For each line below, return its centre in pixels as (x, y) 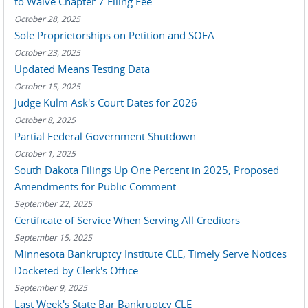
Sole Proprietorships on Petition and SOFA (114, 35)
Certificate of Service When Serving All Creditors (127, 220)
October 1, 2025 (45, 153)
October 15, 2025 (47, 86)
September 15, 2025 (53, 237)
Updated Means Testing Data (82, 69)
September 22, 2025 (53, 203)
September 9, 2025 (51, 287)
